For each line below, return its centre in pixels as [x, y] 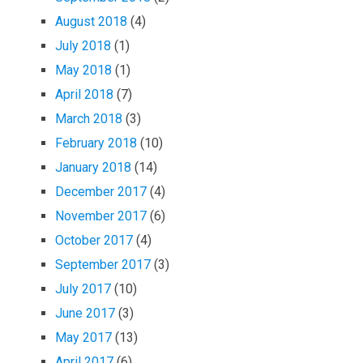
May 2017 [84, 337]
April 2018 [85, 94]
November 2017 [101, 216]
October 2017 [94, 240]
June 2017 [85, 313]
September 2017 [103, 264]
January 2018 [94, 167]
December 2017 [101, 191]
